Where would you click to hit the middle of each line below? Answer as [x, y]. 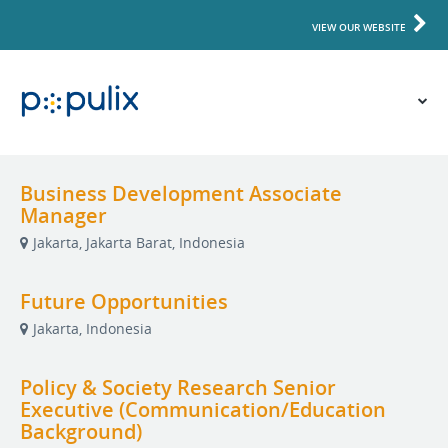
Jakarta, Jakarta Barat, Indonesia [139, 242]
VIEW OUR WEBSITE [359, 27]
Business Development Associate [181, 193]
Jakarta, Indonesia [92, 328]
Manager [63, 215]
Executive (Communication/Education [203, 409]
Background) [81, 431]
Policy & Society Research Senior [178, 387]
